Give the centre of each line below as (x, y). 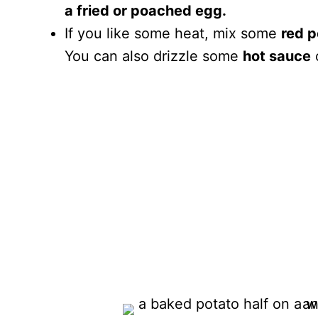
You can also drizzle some (154, 56)
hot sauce (277, 56)
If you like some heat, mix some (173, 34)
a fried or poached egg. (146, 11)
